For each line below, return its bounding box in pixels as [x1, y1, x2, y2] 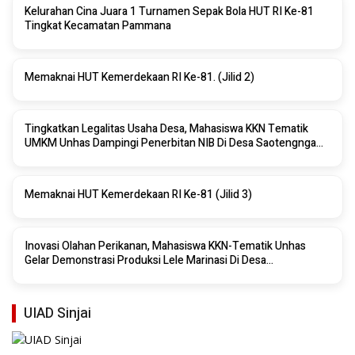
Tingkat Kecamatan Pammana [25, 17, 171, 34]
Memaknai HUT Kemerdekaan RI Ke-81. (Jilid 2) [25, 68, 254, 86]
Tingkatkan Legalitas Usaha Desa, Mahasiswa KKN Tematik [25, 120, 246, 137]
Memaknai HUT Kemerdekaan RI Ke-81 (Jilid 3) [25, 185, 252, 203]
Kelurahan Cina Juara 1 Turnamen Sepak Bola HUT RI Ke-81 [25, 2, 284, 20]
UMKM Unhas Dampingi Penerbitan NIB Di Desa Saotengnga [25, 134, 316, 151]
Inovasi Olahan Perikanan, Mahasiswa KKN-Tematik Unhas [25, 237, 306, 254]
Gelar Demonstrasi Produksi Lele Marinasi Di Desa [25, 251, 266, 269]
